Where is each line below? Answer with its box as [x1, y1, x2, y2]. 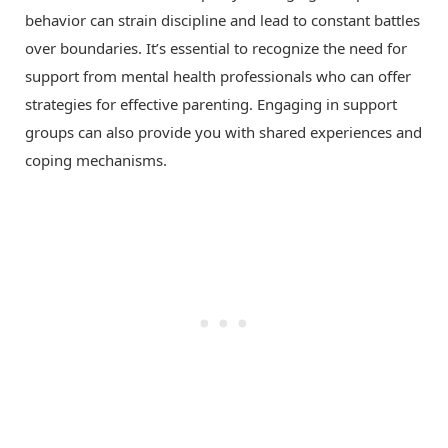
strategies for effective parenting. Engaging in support [25, 94, 397, 115]
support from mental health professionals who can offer [25, 66, 411, 87]
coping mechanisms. [25, 150, 167, 171]
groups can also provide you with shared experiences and [25, 122, 422, 143]
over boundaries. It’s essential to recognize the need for [25, 38, 407, 59]
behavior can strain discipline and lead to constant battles [25, 10, 420, 31]
